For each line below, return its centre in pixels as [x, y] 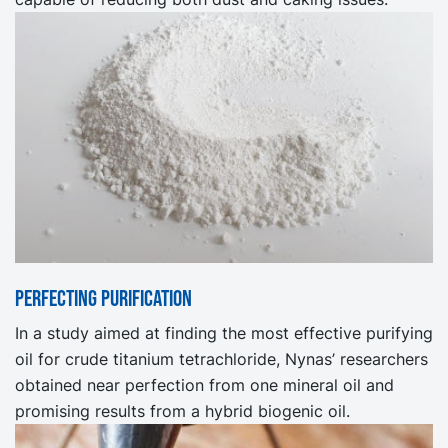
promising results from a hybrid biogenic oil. [182, 411]
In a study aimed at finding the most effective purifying [224, 333]
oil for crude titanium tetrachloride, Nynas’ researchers [221, 359]
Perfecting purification [103, 299]
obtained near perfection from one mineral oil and [204, 385]
